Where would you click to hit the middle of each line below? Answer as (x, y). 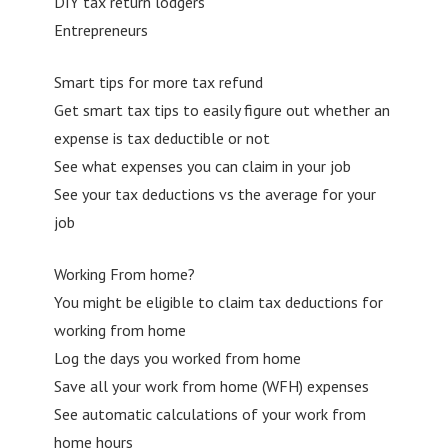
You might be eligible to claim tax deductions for (218, 301)
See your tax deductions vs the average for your (214, 193)
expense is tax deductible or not (161, 137)
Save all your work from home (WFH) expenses (211, 385)
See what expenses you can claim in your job (202, 165)
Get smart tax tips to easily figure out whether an (221, 109)
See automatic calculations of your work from (209, 413)
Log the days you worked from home (177, 357)
